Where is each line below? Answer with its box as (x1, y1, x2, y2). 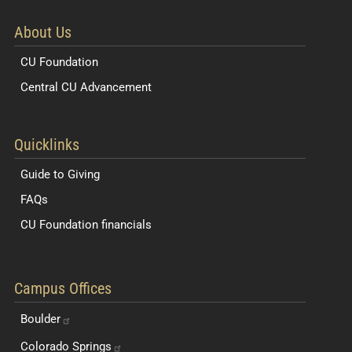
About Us (14, 22, 71, 42)
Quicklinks (14, 134, 79, 154)
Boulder (20, 311, 60, 326)
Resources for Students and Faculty (5, 119, 202, 137)
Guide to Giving (20, 167, 100, 181)
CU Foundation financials (20, 217, 152, 232)
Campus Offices (14, 278, 112, 298)
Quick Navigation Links (5, 257, 134, 274)
